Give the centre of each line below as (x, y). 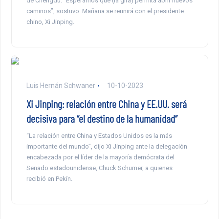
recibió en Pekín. (49, 179)
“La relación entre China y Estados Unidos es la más (99, 136)
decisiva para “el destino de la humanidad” (102, 119)
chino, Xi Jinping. (50, 22)
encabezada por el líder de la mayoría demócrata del (100, 157)
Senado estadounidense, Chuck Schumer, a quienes (99, 168)
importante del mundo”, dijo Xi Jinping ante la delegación (107, 147)
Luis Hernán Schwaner (61, 86)
